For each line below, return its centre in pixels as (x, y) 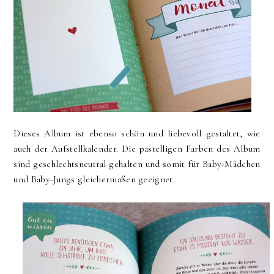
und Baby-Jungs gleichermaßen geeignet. (96, 180)
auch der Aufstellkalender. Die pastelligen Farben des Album (137, 149)
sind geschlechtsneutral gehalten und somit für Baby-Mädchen (137, 164)
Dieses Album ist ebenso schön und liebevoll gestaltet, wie (137, 134)
